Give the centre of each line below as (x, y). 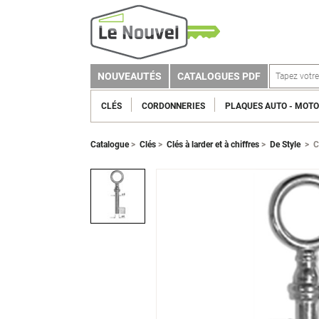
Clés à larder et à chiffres (213, 145)
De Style (285, 145)
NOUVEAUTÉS (130, 76)
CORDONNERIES (173, 106)
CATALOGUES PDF (219, 76)
